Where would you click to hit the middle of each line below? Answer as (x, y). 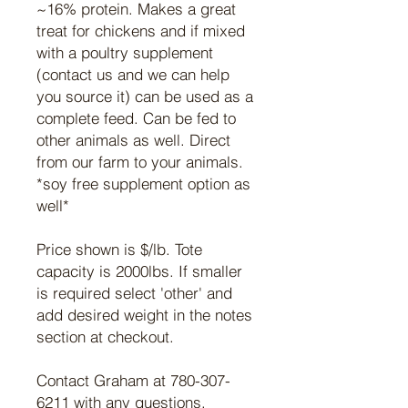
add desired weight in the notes (144, 315)
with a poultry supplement (125, 53)
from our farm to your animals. (140, 162)
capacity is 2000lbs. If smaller (139, 271)
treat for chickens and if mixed (141, 31)
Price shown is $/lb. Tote (119, 250)
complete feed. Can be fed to (136, 118)
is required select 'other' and (134, 293)
